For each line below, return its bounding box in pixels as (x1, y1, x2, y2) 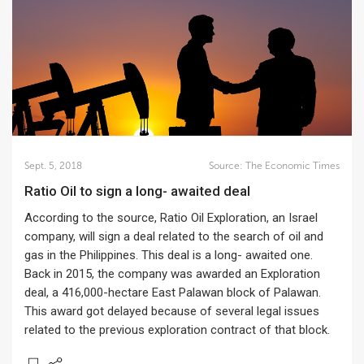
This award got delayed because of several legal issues (24, 304, 319, 318)
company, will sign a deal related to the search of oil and (24, 229, 323, 244)
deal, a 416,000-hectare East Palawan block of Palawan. (24, 285, 321, 300)
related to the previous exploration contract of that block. (24, 323, 330, 337)
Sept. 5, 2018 (24, 160, 82, 171)
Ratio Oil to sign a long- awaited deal (33, 183, 250, 199)
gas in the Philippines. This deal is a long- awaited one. (24, 248, 313, 262)
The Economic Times (245, 160, 340, 171)
